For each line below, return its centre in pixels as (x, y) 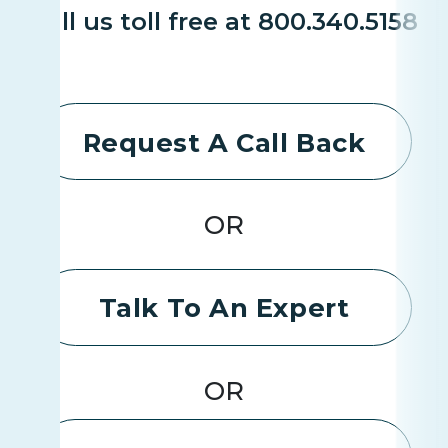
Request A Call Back (224, 142)
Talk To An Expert (224, 308)
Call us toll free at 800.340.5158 (224, 21)
